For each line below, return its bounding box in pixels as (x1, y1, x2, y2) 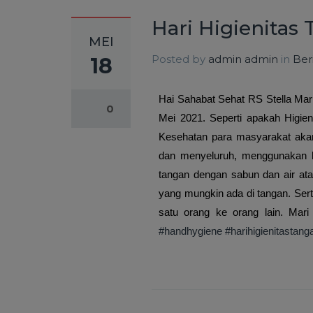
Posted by (152, 52, 208, 66)
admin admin (208, 52, 278, 66)
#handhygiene (159, 225, 222, 237)
